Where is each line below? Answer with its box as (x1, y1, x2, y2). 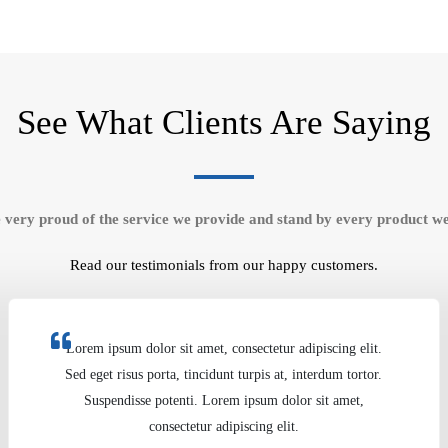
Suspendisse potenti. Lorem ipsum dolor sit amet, (83, 393, 364, 408)
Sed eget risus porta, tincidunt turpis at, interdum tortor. (65, 367, 383, 382)
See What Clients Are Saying (17, 103, 431, 142)
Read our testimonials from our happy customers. (70, 256, 378, 273)
